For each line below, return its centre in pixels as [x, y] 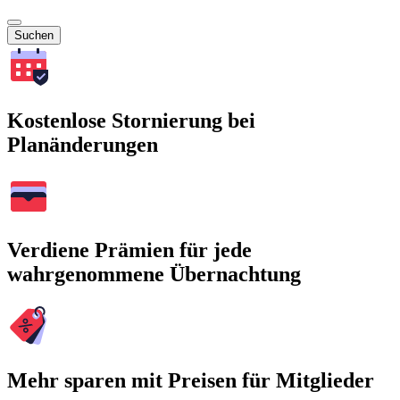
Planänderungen [83, 144]
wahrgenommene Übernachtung [154, 275]
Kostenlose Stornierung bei [131, 120]
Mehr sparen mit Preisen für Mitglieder [191, 381]
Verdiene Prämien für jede [129, 250]
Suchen [34, 35]
